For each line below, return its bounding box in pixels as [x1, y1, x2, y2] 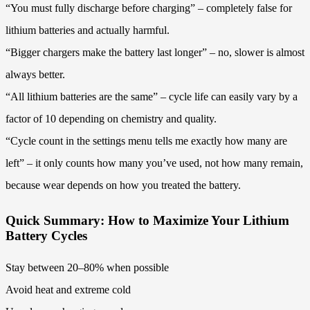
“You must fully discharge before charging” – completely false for [6, 2, 292, 15]
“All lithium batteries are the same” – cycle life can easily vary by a [6, 91, 298, 103]
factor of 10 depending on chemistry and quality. [6, 113, 217, 125]
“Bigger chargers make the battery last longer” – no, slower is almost [6, 46, 304, 59]
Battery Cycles [6, 228, 87, 243]
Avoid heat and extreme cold [6, 283, 131, 295]
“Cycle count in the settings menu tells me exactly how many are [6, 135, 287, 147]
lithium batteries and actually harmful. [6, 24, 170, 37]
